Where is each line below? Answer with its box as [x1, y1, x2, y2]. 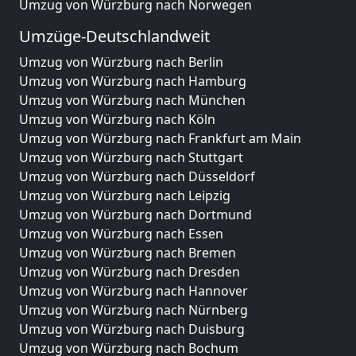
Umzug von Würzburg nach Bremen [19, 244, 236, 261]
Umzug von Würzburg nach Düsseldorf [19, 168, 255, 185]
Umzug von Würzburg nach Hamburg [19, 72, 246, 90]
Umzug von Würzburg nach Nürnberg [19, 301, 248, 319]
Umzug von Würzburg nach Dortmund [19, 206, 252, 223]
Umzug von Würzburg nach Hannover [19, 282, 248, 300]
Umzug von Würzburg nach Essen [19, 225, 223, 242]
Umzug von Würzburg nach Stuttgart [19, 149, 243, 166]
